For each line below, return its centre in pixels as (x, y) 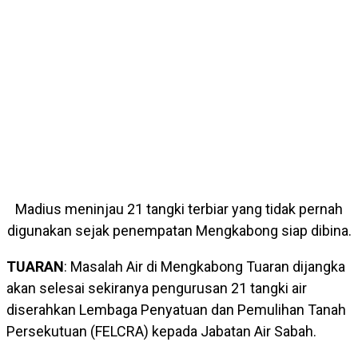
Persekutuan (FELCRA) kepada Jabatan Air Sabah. (161, 332)
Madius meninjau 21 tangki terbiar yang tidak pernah (179, 209)
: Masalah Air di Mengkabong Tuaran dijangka (205, 267)
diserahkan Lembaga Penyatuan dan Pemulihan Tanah (176, 310)
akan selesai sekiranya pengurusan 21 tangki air (157, 288)
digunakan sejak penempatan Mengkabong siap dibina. (179, 231)
